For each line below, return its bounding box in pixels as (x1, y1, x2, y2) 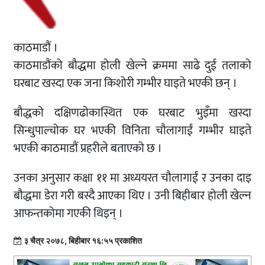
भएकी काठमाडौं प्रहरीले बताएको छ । (14, 138, 162, 159)
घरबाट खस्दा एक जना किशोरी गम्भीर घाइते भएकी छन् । (14, 73, 237, 94)
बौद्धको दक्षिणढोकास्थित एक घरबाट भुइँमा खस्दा (14, 103, 251, 124)
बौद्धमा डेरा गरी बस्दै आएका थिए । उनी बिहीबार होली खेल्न (14, 186, 251, 206)
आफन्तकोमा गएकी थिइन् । (14, 203, 123, 224)
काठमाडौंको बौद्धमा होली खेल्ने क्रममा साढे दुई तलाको (14, 56, 251, 76)
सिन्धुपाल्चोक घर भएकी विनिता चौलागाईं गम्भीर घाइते (14, 121, 251, 141)
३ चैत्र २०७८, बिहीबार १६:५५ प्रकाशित (22, 235, 142, 246)
